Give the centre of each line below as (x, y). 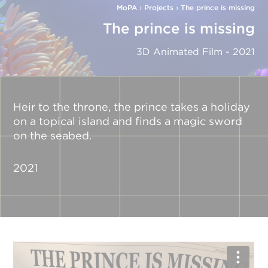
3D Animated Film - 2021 (195, 52)
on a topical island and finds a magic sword (128, 121)
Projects (159, 7)
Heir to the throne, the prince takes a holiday (132, 107)
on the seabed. (53, 135)
